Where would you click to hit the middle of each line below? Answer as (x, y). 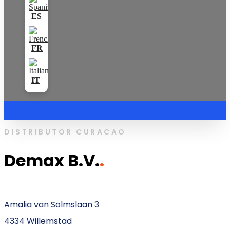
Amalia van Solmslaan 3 (52, 204)
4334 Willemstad (38, 221)
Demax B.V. (52, 161)
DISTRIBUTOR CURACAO (65, 132)
